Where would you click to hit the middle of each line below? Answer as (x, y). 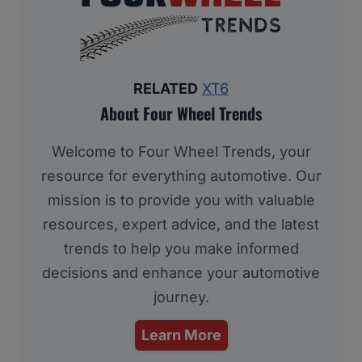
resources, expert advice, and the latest (181, 224)
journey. (181, 297)
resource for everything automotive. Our (181, 175)
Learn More (181, 335)
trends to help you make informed (181, 248)
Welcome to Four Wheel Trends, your (181, 151)
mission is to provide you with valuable (181, 200)
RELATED (166, 88)
